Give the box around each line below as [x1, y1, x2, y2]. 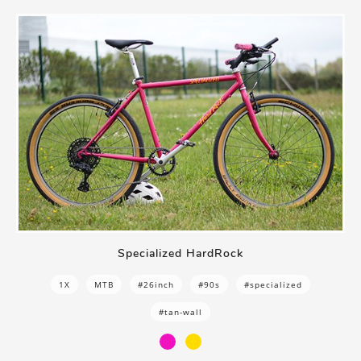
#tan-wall [159, 305, 202, 317]
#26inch [138, 278, 174, 290]
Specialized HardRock [118, 245, 243, 261]
